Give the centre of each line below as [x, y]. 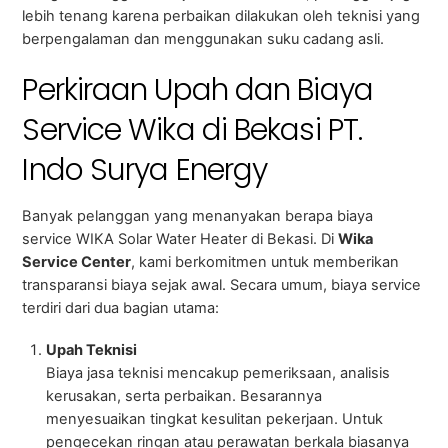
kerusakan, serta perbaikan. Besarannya [183, 395]
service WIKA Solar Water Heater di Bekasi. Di [180, 238]
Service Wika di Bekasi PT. [192, 129]
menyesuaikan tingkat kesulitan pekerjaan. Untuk [214, 418]
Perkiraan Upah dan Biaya [197, 89]
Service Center [77, 261]
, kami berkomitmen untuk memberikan [265, 261]
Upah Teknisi [91, 349]
